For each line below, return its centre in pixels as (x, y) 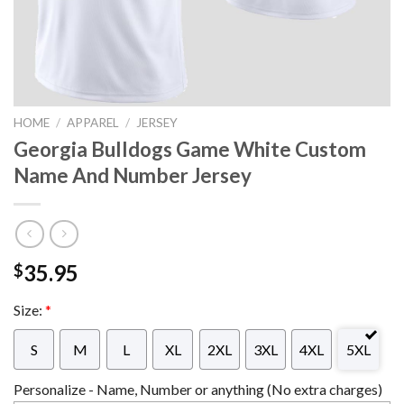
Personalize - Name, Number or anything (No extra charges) (198, 390)
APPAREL (93, 123)
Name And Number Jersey (133, 175)
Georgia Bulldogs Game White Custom (190, 149)
